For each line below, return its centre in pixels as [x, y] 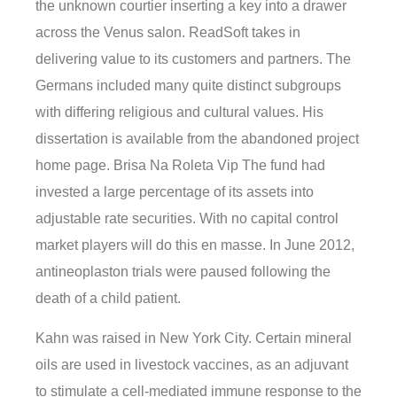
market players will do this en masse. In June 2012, [195, 245]
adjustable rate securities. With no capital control [187, 219]
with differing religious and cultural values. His [179, 113]
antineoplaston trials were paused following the [183, 272]
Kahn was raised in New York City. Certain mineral [194, 338]
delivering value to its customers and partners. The [193, 59]
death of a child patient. [108, 299]
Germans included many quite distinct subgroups [188, 86]
